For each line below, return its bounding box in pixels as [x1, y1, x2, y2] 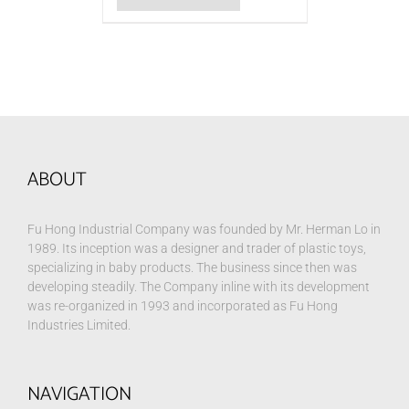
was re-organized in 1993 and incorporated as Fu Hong [27, 299, 338, 314]
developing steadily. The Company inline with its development [27, 279, 370, 295]
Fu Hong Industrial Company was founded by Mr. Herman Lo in [27, 222, 381, 237]
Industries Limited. [27, 318, 131, 333]
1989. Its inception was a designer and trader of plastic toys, [27, 241, 366, 257]
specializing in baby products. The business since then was [27, 260, 357, 276]
